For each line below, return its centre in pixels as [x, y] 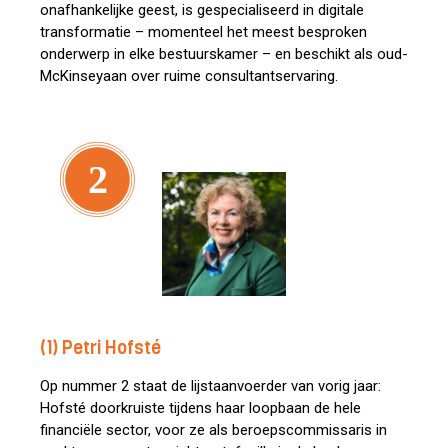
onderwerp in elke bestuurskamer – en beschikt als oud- [224, 54]
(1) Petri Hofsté [100, 348]
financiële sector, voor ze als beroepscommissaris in [213, 430]
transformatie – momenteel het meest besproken [203, 32]
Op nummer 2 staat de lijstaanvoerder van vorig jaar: [210, 386]
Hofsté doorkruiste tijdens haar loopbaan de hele [200, 408]
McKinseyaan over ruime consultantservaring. [189, 76]
